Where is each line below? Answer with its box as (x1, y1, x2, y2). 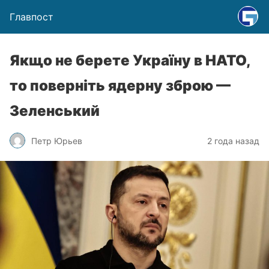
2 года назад (207, 135, 259, 146)
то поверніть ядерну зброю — (10, 77, 231, 94)
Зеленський (10, 102, 100, 119)
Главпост (10, 11, 53, 23)
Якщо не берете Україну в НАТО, (10, 52, 250, 69)
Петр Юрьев (31, 135, 82, 146)
